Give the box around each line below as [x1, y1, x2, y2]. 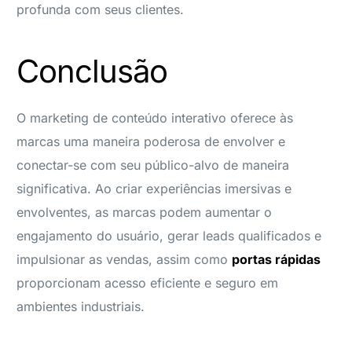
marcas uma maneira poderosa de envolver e [16, 133, 286, 149]
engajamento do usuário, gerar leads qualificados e [16, 227, 322, 244]
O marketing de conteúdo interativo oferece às [16, 109, 294, 126]
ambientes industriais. [16, 298, 149, 314]
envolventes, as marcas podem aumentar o [16, 203, 273, 220]
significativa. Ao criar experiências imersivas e [16, 180, 292, 196]
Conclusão [16, 51, 167, 90]
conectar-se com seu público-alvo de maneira [16, 156, 290, 173]
